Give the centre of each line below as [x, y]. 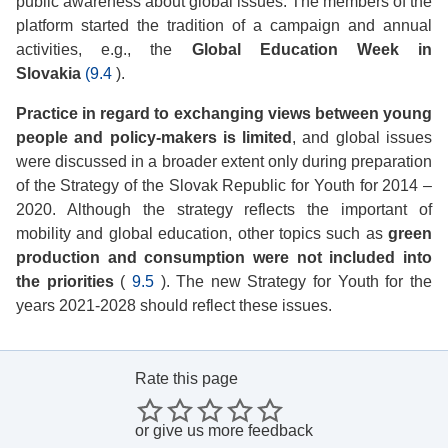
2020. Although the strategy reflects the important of [224, 209]
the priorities [68, 281]
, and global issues [362, 137]
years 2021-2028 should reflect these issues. [174, 305]
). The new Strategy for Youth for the [296, 281]
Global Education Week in [311, 49]
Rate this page [186, 378]
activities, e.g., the [104, 49]
